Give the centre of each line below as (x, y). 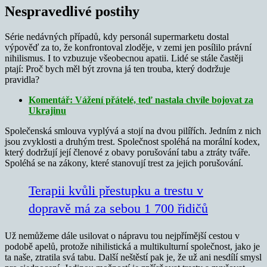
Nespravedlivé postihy (72, 11)
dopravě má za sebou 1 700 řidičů (118, 208)
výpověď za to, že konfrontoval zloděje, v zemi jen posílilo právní (128, 47)
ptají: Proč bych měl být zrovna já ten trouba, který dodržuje (117, 69)
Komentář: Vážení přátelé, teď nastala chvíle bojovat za (141, 100)
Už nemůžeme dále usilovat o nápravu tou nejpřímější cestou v (122, 235)
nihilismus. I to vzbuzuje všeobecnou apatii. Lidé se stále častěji (124, 58)
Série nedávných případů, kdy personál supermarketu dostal (117, 36)
